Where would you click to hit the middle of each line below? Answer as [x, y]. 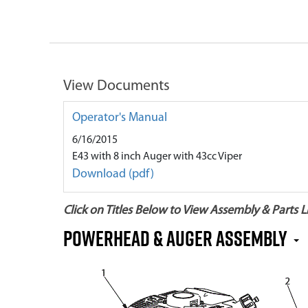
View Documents [117, 86]
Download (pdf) [113, 174]
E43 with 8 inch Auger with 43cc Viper [157, 157]
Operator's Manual [120, 118]
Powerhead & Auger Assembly [177, 238]
